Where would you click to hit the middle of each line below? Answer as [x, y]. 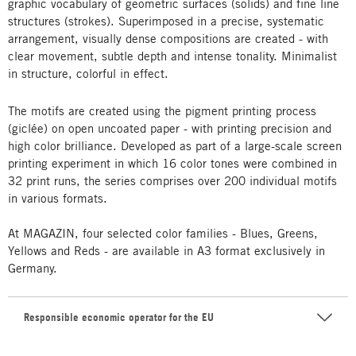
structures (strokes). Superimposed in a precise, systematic [166, 21]
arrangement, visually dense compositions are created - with [168, 38]
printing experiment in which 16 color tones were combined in [172, 163]
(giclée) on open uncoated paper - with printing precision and [170, 128]
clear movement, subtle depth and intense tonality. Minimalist [172, 56]
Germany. [33, 268]
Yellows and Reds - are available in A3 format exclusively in [166, 250]
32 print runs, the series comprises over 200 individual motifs [172, 180]
